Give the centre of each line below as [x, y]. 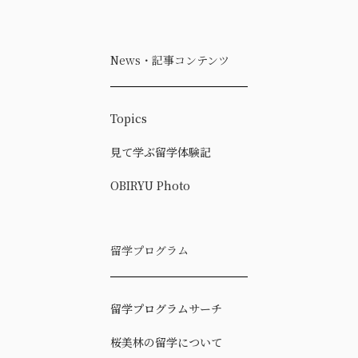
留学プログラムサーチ [166, 308]
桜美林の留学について [166, 342]
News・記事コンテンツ [170, 60]
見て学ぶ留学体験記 [161, 151]
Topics [129, 118]
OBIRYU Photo [150, 185]
